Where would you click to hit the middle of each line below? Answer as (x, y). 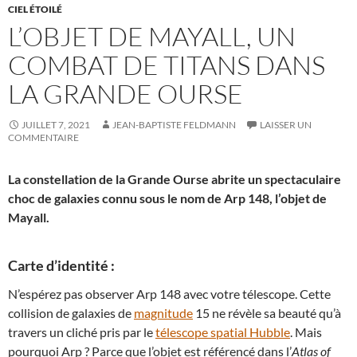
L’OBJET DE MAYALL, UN (152, 36)
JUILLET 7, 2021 (56, 125)
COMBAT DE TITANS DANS (167, 65)
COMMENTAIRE (43, 137)
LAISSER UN (286, 125)
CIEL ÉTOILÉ (35, 9)
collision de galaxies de (71, 313)
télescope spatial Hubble (223, 332)
